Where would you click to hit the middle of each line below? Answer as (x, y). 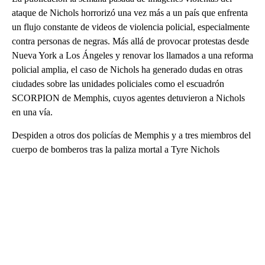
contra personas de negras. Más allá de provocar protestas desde (130, 41)
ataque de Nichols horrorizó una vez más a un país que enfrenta (130, 12)
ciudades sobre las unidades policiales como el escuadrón (118, 83)
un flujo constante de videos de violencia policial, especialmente (131, 27)
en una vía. (32, 112)
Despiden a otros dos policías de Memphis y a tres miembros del (131, 135)
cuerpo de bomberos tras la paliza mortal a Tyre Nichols (116, 149)
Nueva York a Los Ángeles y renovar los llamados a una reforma (132, 55)
